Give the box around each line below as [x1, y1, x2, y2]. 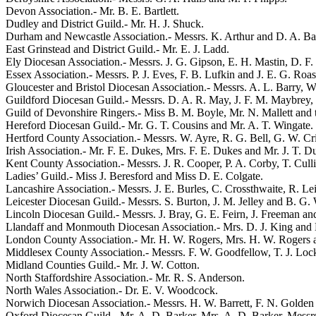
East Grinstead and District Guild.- [6, 42, 162, 55]
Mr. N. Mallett [229, 106, 293, 119]
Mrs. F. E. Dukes [166, 144, 242, 157]
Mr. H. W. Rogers [140, 233, 220, 245]
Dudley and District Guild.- [6, 17, 130, 30]
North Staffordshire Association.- [6, 271, 155, 284]
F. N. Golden [255, 296, 314, 309]
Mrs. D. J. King [223, 220, 293, 233]
